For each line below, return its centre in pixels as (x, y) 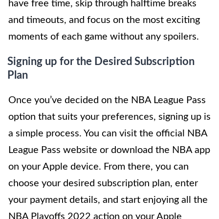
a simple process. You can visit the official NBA (108, 134)
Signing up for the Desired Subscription (101, 62)
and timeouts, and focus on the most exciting (104, 20)
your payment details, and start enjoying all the (108, 200)
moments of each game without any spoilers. (104, 37)
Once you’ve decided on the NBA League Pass (107, 100)
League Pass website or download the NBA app (109, 150)
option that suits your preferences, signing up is (109, 117)
